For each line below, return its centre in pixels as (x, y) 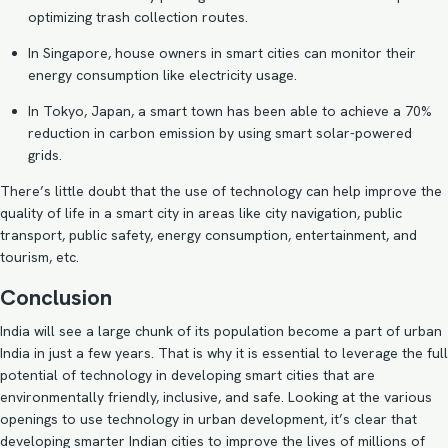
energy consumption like (108, 75)
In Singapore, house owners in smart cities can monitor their (222, 53)
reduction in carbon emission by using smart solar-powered (220, 133)
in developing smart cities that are (263, 375)
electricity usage (241, 75)
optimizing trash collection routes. (138, 17)
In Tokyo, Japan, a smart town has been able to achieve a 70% (230, 111)
